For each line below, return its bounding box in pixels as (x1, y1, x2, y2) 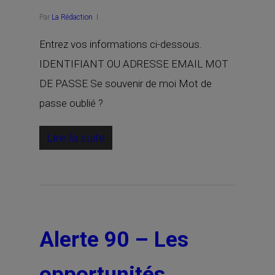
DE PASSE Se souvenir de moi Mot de (39, 77, 212, 90)
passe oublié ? (39, 97, 103, 109)
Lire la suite (47, 131, 105, 145)
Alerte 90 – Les (39, 227, 188, 252)
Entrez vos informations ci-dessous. (39, 38, 202, 50)
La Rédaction (52, 13, 93, 21)
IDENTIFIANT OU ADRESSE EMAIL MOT (39, 58, 228, 70)
